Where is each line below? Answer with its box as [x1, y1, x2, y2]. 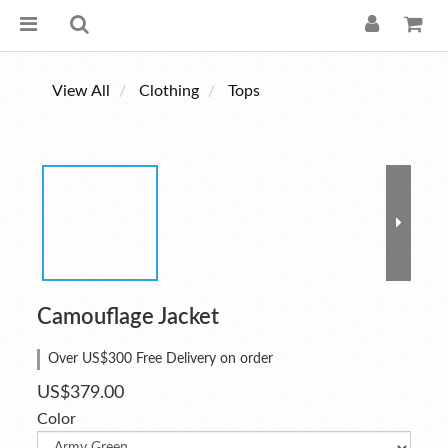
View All [52, 83, 110, 99]
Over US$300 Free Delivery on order [48, 352, 273, 366]
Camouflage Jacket [37, 306, 219, 328]
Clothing [139, 83, 199, 99]
